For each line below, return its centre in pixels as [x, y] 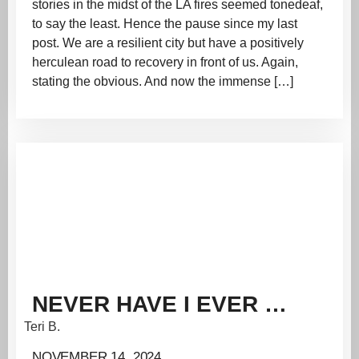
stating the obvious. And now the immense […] [163, 81]
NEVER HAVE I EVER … [159, 305]
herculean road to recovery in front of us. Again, [165, 62]
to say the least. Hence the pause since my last [165, 23]
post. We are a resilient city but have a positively [168, 42]
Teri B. [42, 327]
